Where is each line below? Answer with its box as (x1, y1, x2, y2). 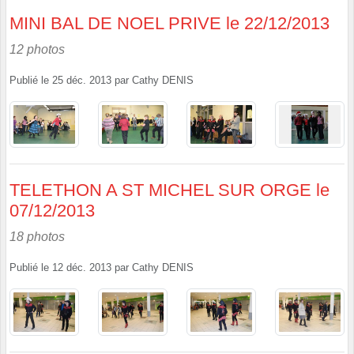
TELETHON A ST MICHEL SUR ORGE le (9, 180, 330, 201)
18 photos (9, 230, 65, 244)
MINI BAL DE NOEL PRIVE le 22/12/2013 (9, 13, 330, 33)
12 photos (9, 42, 65, 56)
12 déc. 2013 (52, 262, 111, 274)
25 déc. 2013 (52, 74, 111, 86)
